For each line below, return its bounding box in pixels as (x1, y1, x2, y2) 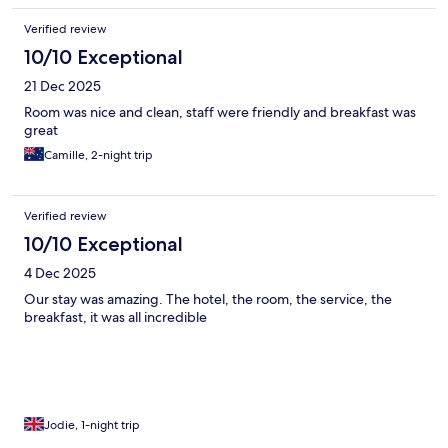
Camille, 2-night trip (44, 146, 153, 163)
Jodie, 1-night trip (44, 416, 140, 433)
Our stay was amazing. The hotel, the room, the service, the (24, 289, 392, 308)
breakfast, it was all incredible (24, 307, 207, 326)
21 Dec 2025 (24, 76, 101, 95)
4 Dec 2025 (24, 263, 96, 282)
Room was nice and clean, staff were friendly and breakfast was (24, 102, 416, 121)
